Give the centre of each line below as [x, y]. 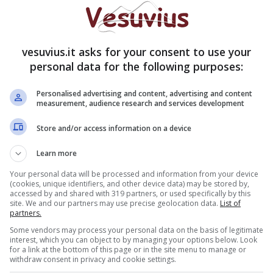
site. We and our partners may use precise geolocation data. [115, 203]
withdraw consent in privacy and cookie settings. [93, 259]
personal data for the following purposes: [136, 66]
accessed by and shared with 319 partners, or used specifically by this [130, 193]
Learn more [57, 153]
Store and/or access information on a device [114, 128]
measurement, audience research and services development [140, 103]
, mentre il [213, 50]
